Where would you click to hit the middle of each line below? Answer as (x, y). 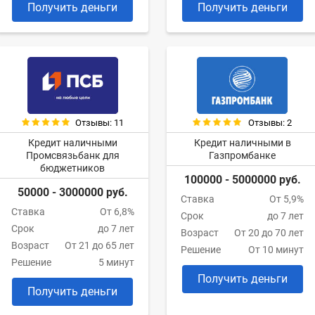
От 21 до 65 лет (99, 246)
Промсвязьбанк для (72, 156)
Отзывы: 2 (270, 123)
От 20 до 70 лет (269, 233)
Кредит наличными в (242, 143)
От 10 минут (276, 250)
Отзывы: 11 (99, 123)
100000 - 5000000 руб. (242, 180)
